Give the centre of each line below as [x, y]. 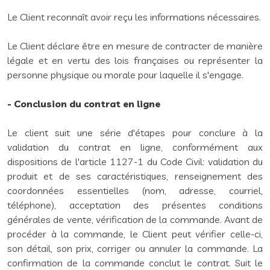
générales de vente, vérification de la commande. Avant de [135, 219]
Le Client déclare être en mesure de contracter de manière [135, 46]
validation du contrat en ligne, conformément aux [135, 147]
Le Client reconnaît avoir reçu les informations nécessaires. [134, 17]
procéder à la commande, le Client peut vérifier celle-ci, [135, 234]
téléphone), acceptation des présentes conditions [135, 205]
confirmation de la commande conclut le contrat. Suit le [135, 263]
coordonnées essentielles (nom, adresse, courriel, [135, 190]
